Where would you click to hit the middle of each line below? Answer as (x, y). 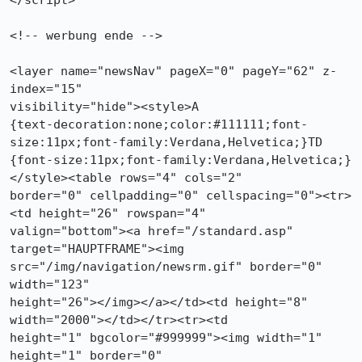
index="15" (46, 89)
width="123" (50, 284)
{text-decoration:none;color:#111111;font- (159, 124)
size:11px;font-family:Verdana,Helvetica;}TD (166, 142)
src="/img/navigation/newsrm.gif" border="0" (166, 267)
